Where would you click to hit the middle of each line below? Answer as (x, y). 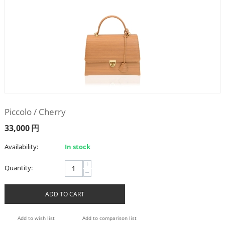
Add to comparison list (109, 218)
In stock (77, 146)
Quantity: (18, 167)
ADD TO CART (65, 194)
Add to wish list (36, 218)
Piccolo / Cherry (35, 111)
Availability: (21, 146)
